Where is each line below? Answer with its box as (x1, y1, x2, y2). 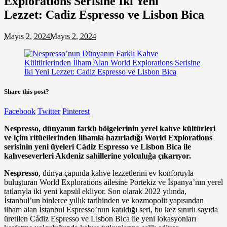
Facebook (4, 107, 35, 116)
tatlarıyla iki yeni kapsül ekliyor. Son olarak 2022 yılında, (4, 187, 186, 196)
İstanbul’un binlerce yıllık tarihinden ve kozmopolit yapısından (4, 196, 204, 205)
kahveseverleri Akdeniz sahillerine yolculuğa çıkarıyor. (4, 152, 191, 161)
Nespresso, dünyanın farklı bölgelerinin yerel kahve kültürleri (4, 124, 215, 133)
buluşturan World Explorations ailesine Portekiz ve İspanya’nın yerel (4, 178, 223, 187)
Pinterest (62, 107, 90, 116)
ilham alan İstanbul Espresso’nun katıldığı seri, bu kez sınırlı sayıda (4, 205, 218, 214)
